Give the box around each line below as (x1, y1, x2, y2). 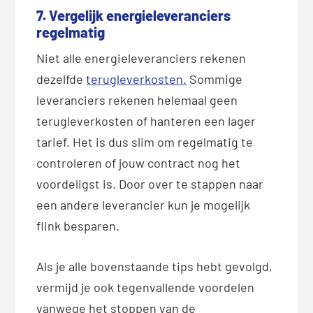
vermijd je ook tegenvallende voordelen (36, 279, 255, 295)
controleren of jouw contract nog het (36, 154, 241, 170)
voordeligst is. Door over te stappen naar (36, 175, 264, 191)
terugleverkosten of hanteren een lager (36, 112, 256, 129)
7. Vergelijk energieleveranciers (36, 6, 231, 24)
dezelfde (36, 71, 87, 87)
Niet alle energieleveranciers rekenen (36, 50, 247, 66)
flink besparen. (36, 217, 120, 233)
